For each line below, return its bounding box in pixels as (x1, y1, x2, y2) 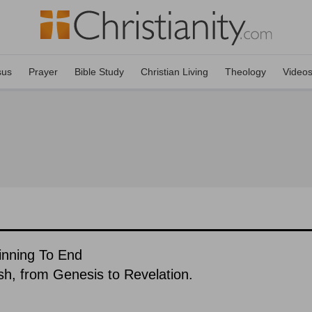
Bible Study (75, 66, 124, 77)
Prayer (29, 66, 58, 77)
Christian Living (141, 66, 208, 77)
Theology (225, 66, 266, 77)
